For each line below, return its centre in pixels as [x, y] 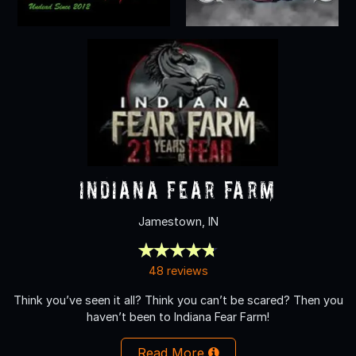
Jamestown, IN [178, 221]
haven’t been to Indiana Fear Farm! [178, 316]
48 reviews [178, 270]
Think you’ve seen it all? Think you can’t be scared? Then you [178, 300]
